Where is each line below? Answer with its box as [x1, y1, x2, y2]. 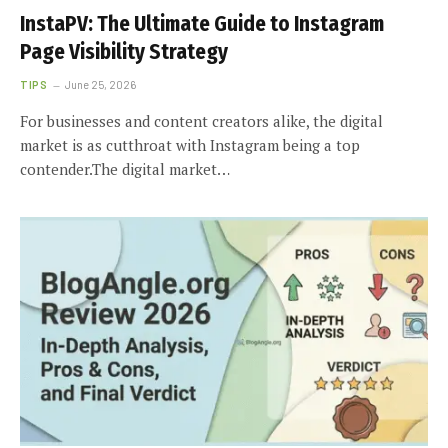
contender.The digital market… [20, 158, 230, 179]
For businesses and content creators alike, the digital [20, 110, 383, 131]
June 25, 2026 [65, 77, 137, 91]
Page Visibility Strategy [20, 38, 228, 65]
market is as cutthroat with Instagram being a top [20, 134, 360, 155]
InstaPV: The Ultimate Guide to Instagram [20, 10, 384, 37]
